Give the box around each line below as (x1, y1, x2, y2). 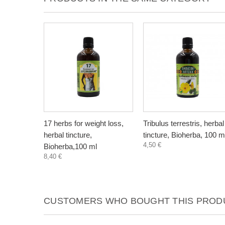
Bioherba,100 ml (44, 142, 97, 151)
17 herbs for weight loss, (44, 119, 124, 128)
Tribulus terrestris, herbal (143, 119, 224, 128)
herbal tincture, (44, 131, 92, 139)
